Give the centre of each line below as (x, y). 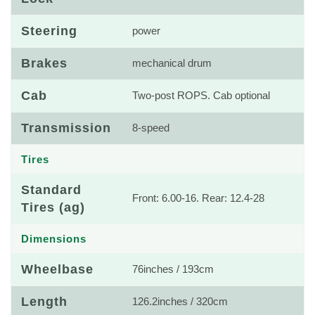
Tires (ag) (53, 207)
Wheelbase (57, 269)
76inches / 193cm (173, 269)
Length (44, 302)
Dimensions (54, 239)
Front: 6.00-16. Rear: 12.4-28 (198, 198)
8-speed (151, 128)
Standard (51, 190)
